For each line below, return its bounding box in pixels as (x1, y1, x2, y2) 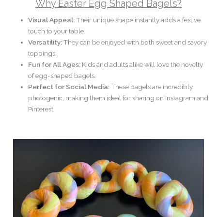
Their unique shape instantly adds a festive (75, 15, 201, 24)
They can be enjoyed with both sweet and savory (62, 38, 207, 46)
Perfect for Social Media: (28, 82, 110, 91)
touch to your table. (28, 27, 86, 35)
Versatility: (28, 38, 62, 46)
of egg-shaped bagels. (28, 71, 96, 79)
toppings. (28, 49, 57, 57)
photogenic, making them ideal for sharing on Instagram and (28, 93, 209, 102)
